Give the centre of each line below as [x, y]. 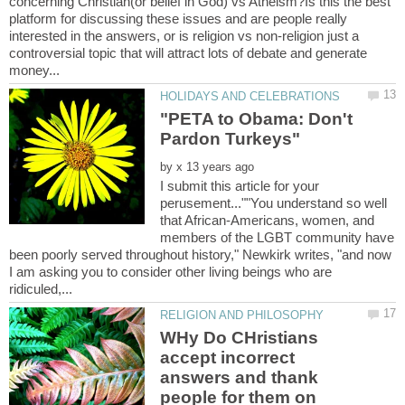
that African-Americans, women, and [268, 221]
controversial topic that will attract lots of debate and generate [188, 52]
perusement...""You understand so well [274, 203]
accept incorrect [228, 358]
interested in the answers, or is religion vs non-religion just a [184, 35]
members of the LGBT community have [278, 238]
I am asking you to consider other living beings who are [170, 272]
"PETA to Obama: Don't [257, 119]
